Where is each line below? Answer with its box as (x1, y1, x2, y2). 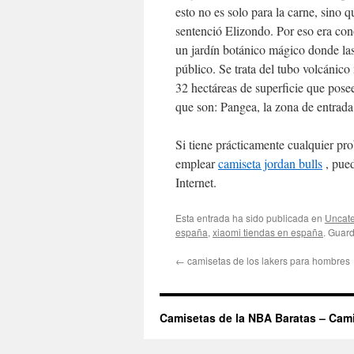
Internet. (175, 174, 217, 190)
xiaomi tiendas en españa (213, 225, 323, 239)
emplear (175, 155, 218, 171)
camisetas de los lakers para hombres (185, 254, 350, 267)
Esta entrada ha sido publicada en (175, 211, 325, 224)
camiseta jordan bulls (218, 155, 322, 171)
